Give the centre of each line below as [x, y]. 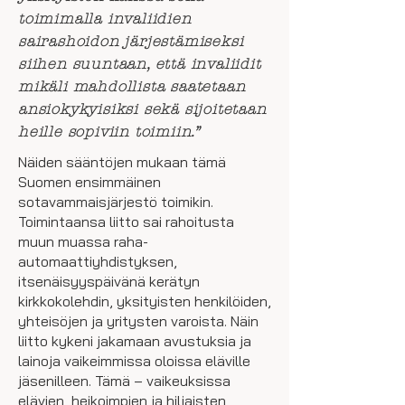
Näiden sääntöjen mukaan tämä [122, 162]
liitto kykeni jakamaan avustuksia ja [135, 341]
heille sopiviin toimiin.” [110, 132]
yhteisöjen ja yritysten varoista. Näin [138, 321]
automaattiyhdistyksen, [98, 261]
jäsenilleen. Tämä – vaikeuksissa [124, 381]
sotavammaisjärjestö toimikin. [116, 202]
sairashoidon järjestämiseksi [131, 41]
